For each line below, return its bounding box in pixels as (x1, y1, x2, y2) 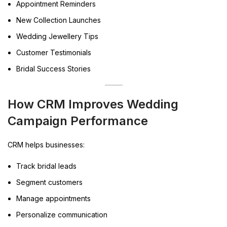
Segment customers (16, 177, 83, 186)
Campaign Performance (8, 113, 148, 128)
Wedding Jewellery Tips (16, 31, 98, 41)
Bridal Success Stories (16, 64, 91, 73)
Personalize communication (16, 210, 107, 219)
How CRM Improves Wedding (8, 96, 178, 111)
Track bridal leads (16, 161, 77, 170)
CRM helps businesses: (8, 140, 85, 149)
